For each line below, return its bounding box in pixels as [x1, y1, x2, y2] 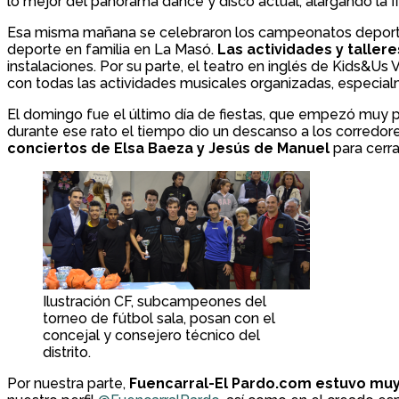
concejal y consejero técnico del [43, 327, 260, 345]
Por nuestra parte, [7, 375, 129, 393]
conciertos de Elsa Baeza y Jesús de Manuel [7, 140, 330, 158]
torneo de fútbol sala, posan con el [43, 310, 275, 328]
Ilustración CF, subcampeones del [43, 293, 266, 311]
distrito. [43, 344, 91, 362]
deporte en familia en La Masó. [7, 41, 217, 59]
